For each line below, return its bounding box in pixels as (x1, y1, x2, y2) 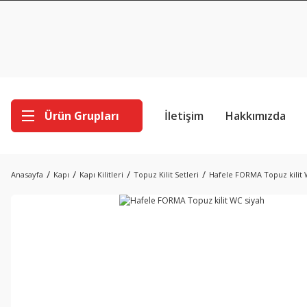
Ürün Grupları (45, 108, 119, 123)
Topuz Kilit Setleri (134, 169, 199, 180)
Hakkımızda (225, 108, 286, 123)
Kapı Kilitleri (79, 169, 123, 180)
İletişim (164, 108, 204, 123)
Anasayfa (11, 169, 43, 180)
